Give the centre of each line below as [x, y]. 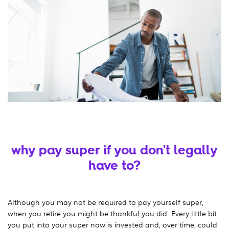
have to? [114, 165]
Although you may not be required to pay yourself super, [106, 202]
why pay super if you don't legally [114, 150]
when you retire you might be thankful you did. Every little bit [112, 213]
